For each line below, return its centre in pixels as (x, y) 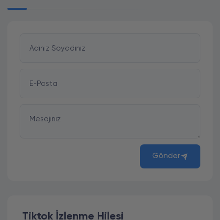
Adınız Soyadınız (58, 48)
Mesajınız (45, 119)
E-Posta (44, 83)
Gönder (166, 156)
